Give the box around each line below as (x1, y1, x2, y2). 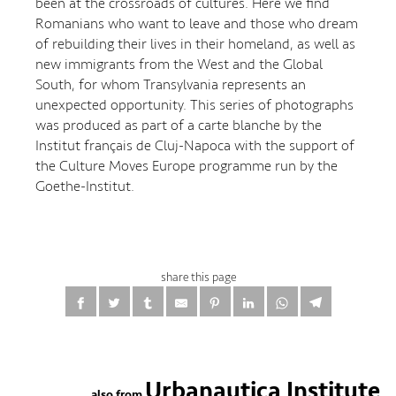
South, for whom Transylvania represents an (35, 74, 306, 94)
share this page (160, 269, 236, 285)
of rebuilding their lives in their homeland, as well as (35, 34, 355, 53)
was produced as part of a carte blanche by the (35, 115, 322, 134)
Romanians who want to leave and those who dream (35, 13, 358, 33)
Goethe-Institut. (35, 176, 134, 195)
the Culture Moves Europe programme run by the (35, 156, 338, 175)
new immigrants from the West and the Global (35, 54, 323, 73)
